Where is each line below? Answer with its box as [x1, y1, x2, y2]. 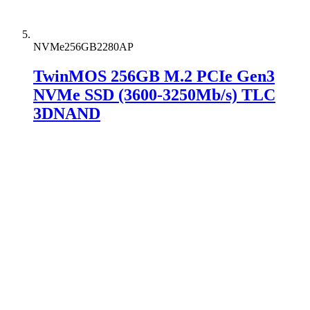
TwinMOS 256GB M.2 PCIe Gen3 [33, 67, 275, 86]
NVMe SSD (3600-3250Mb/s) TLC [33, 86, 275, 104]
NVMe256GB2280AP [33, 41, 134, 53]
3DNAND [33, 104, 100, 123]
